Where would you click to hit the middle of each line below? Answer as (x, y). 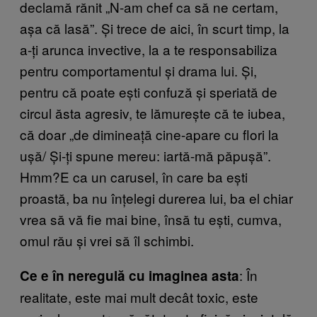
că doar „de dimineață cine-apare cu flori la (149, 134)
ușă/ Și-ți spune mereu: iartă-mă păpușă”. (145, 155)
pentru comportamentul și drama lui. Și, (138, 70)
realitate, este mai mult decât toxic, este (139, 296)
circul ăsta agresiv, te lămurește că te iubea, (152, 113)
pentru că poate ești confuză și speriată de (149, 91)
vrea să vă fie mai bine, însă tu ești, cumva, (151, 219)
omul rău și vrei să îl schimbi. (107, 240)
